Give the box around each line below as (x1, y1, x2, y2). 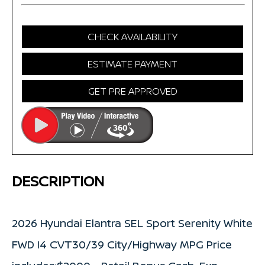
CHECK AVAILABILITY (88, 30, 177, 44)
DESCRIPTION (12, 171, 104, 191)
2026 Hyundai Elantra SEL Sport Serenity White (12, 216, 253, 231)
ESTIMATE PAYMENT (88, 57, 177, 71)
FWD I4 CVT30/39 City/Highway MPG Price (12, 237, 232, 252)
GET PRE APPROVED (88, 85, 177, 98)
